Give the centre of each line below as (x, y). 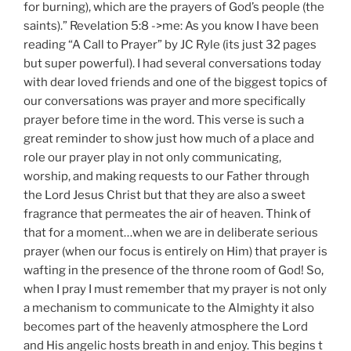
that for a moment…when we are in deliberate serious (171, 232)
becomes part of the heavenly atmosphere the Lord (166, 326)
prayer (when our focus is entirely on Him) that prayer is (175, 251)
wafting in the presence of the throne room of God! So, (174, 270)
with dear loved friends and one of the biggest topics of (175, 82)
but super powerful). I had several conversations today (172, 63)
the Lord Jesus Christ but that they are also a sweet (165, 195)
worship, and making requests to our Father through (166, 176)
